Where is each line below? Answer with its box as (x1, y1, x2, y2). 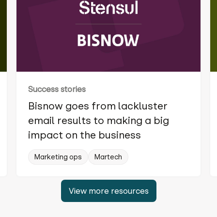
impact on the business (28, 129, 141, 142)
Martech (94, 153, 122, 162)
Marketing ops (34, 153, 82, 162)
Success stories (28, 84, 86, 94)
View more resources (68, 186, 149, 196)
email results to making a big (28, 114, 169, 127)
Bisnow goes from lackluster (28, 100, 168, 113)
